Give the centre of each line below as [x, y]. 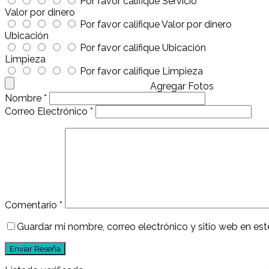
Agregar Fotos [182, 86]
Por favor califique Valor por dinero [156, 25]
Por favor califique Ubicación [143, 48]
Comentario [32, 205]
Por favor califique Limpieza [141, 71]
